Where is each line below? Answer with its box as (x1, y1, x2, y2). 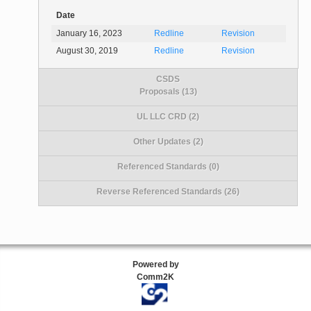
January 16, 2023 (56, 28, 123, 39)
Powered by (132, 259, 179, 269)
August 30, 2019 (56, 46, 119, 56)
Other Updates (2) (133, 136, 203, 146)
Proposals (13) (139, 86, 197, 96)
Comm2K (137, 271, 174, 282)
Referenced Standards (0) (117, 161, 219, 171)
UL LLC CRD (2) (137, 111, 200, 121)
